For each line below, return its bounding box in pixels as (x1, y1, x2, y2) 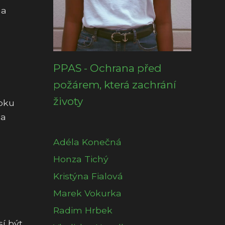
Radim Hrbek (53, 205, 113, 215)
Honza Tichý (53, 154, 108, 164)
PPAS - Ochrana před (53, 62, 162, 74)
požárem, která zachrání (53, 78, 176, 91)
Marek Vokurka (53, 188, 122, 198)
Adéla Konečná (53, 137, 122, 147)
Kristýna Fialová (53, 171, 123, 181)
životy (53, 95, 83, 107)
